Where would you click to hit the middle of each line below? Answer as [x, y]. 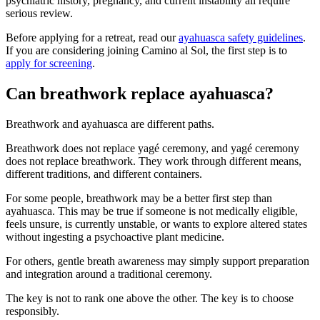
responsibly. [32, 311]
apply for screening [49, 64]
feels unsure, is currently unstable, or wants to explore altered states [156, 224]
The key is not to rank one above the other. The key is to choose [150, 298]
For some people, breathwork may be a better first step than [139, 198]
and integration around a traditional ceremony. [109, 274]
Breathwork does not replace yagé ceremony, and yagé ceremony [152, 148]
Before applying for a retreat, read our [92, 38]
